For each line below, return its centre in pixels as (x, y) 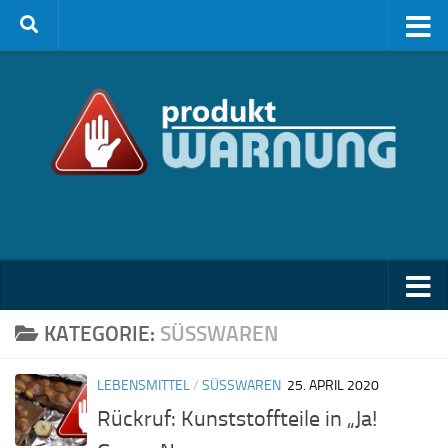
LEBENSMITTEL (143, 385)
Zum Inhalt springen (97, 28)
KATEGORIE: (101, 333)
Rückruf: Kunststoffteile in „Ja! (237, 419)
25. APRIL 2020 (333, 385)
